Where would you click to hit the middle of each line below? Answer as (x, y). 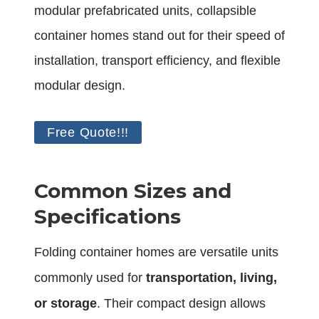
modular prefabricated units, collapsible (145, 10)
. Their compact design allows (181, 304)
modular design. (80, 85)
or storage (66, 304)
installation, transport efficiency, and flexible (157, 60)
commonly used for (90, 278)
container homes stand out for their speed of (159, 35)
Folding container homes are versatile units (156, 252)
